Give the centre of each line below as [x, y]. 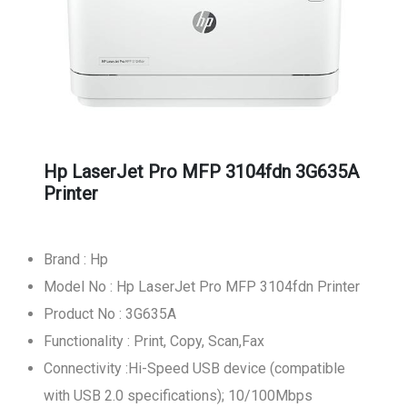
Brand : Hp [76, 259]
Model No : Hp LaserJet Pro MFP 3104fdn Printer [202, 287]
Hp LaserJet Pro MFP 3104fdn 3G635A [201, 172]
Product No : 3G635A [110, 314]
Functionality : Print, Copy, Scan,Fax [154, 341]
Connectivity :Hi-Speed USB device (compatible [194, 368]
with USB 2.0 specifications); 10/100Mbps [178, 396]
